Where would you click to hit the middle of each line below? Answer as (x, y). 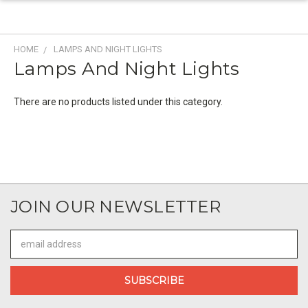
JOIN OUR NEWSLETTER (115, 207)
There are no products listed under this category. (118, 102)
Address (29, 251)
